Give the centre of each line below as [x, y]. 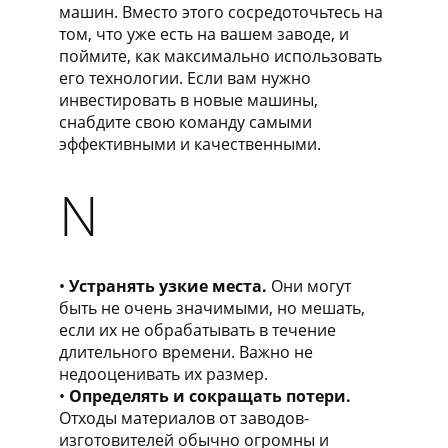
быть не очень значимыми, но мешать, [212, 307]
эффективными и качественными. [190, 143]
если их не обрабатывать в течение [197, 329]
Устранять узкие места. [168, 285]
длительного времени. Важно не [186, 351]
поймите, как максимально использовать [220, 55]
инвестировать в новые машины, [188, 99]
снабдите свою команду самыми [185, 121]
